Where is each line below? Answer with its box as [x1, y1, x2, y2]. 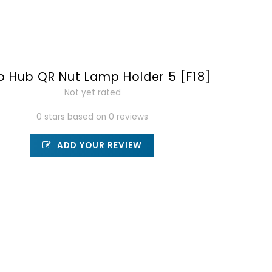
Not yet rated [64, 87, 121, 98]
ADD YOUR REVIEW [55, 140, 143, 151]
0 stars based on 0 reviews [36, 111, 149, 123]
